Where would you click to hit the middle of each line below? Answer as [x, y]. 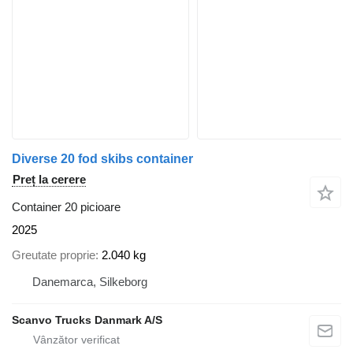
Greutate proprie [54, 255]
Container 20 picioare [66, 206]
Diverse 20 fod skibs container [102, 158]
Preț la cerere [49, 179]
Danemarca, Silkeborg [90, 282]
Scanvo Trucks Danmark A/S [87, 320]
